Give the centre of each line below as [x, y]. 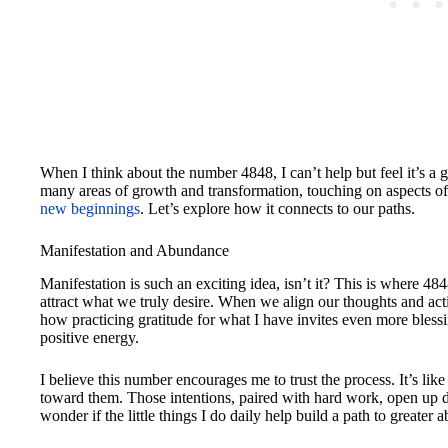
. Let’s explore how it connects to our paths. [277, 209]
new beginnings [90, 209]
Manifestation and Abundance [134, 251]
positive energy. [89, 337]
